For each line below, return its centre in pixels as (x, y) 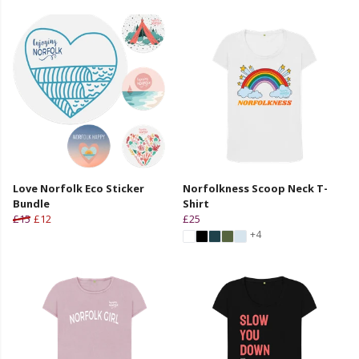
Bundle (31, 203)
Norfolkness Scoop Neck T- (255, 188)
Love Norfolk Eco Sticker (79, 188)
